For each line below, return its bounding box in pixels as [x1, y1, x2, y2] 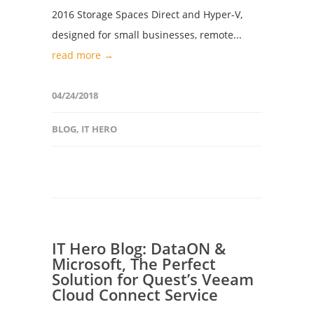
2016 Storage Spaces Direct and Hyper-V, [52, 8, 243, 21]
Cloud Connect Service [52, 284, 218, 305]
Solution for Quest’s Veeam [52, 268, 254, 289]
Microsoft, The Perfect [52, 253, 216, 274]
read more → [52, 48, 114, 62]
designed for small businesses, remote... [52, 28, 242, 41]
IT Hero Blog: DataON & [52, 238, 226, 259]
